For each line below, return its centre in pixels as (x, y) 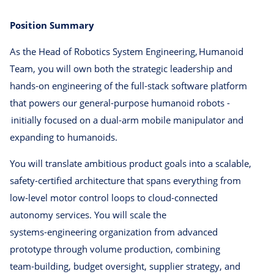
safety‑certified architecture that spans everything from (125, 181)
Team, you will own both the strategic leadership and (121, 69)
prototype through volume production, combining (115, 249)
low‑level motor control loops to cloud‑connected (114, 198)
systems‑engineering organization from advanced (114, 232)
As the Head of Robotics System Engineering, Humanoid (127, 52)
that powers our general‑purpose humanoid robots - (120, 103)
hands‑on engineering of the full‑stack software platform (128, 86)
